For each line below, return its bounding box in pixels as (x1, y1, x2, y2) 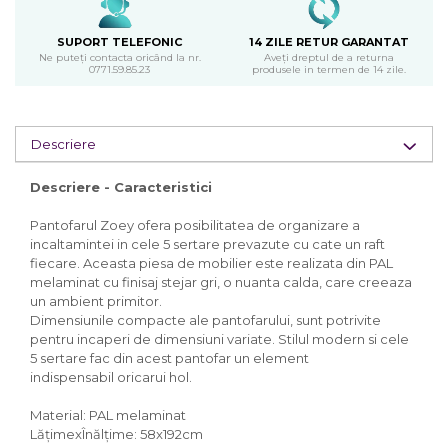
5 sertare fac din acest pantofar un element (30, 349, 309, 366)
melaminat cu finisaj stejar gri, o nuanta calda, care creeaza (30, 273, 412, 290)
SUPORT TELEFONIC (57, 34, 182, 49)
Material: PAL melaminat (30, 406, 186, 423)
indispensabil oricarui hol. (30, 368, 192, 385)
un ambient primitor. (30, 292, 162, 309)
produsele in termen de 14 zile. (251, 62, 406, 76)
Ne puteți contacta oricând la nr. (38, 50, 201, 64)
